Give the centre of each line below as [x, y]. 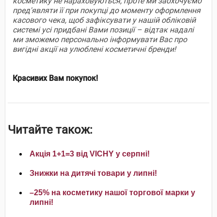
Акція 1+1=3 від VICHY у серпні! [90, 154]
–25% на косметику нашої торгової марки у [112, 193]
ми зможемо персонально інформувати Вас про [100, 40]
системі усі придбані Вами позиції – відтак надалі [103, 30]
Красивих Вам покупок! [55, 78]
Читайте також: [50, 130]
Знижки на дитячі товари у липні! [93, 173]
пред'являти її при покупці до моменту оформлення [107, 11]
